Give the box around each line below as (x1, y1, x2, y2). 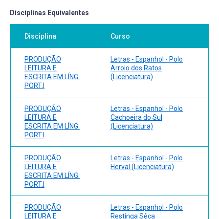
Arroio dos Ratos (110, 64, 162, 72)
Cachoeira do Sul (110, 113, 162, 121)
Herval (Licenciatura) (110, 162, 174, 171)
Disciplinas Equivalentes (10, 8, 89, 17)
